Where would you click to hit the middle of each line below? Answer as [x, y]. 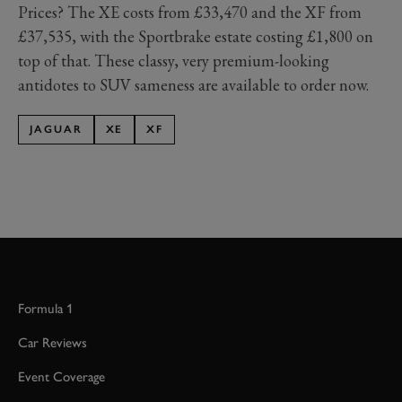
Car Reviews [52, 342]
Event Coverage [61, 376]
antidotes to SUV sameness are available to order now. [193, 84]
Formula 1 [46, 308]
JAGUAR [56, 129]
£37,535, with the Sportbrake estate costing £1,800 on [196, 36]
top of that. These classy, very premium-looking [174, 60]
